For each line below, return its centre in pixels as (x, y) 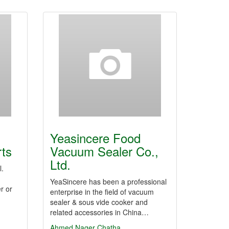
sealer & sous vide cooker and (99, 202)
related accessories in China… (99, 212)
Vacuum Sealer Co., (104, 151)
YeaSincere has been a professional (108, 181)
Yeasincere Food (95, 138)
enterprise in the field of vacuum (102, 192)
